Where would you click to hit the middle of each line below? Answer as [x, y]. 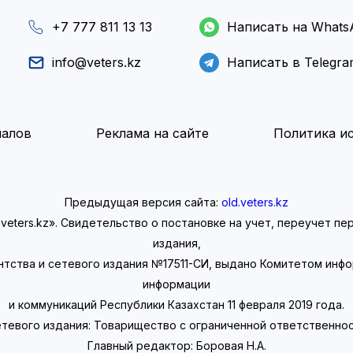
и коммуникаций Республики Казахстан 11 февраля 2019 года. [176, 305]
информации [176, 284]
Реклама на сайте [152, 133]
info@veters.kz [97, 62]
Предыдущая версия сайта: [143, 202]
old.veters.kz [255, 202]
